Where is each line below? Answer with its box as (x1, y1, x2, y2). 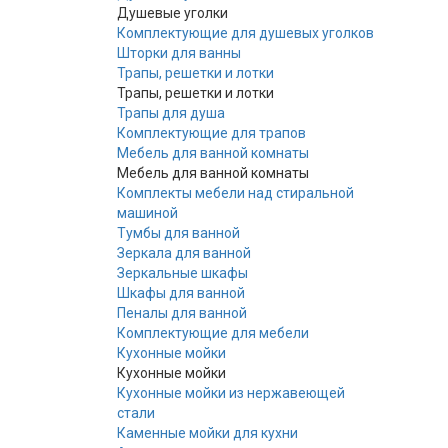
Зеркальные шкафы (117, 264, 248, 281)
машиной (117, 204, 178, 221)
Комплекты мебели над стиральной (117, 184, 354, 201)
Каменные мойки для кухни (117, 424, 298, 441)
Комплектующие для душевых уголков (117, 24, 374, 41)
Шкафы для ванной (117, 284, 245, 301)
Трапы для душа (117, 104, 225, 121)
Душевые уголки (117, 4, 228, 21)
